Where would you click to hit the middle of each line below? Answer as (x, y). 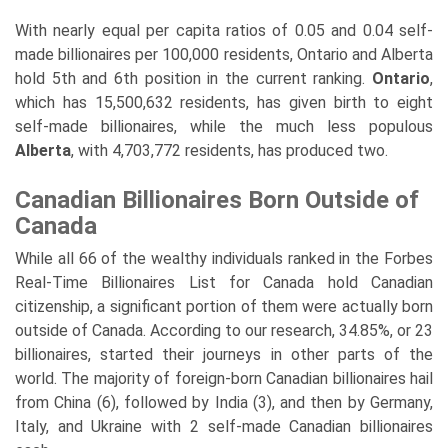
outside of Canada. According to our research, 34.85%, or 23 (224, 330)
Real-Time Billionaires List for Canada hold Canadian (224, 282)
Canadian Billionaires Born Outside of (217, 199)
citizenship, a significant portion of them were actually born (224, 306)
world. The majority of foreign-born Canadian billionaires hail (224, 378)
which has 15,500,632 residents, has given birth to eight (224, 102)
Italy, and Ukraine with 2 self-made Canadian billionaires (224, 426)
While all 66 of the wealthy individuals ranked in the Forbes (224, 258)
